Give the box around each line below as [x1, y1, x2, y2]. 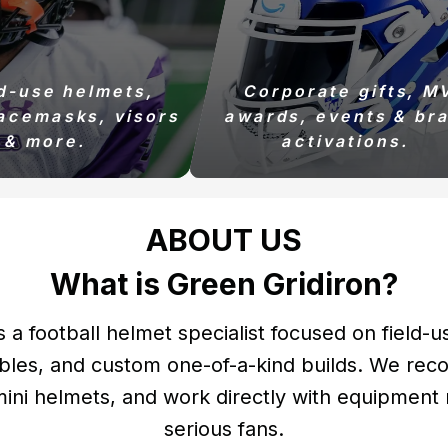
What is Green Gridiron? [50, 266, 398, 302]
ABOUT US [146, 222, 302, 258]
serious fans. [164, 417, 284, 441]
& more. [3, 131, 88, 151]
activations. [280, 131, 412, 151]
